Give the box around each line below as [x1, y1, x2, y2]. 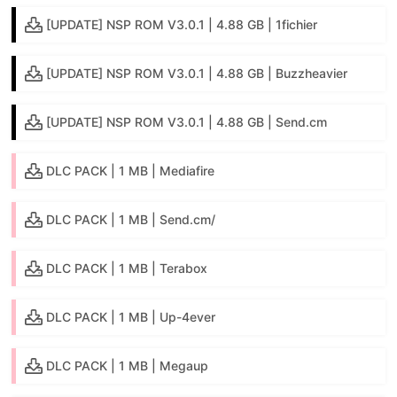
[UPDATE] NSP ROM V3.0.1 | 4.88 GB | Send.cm [46, 113, 328, 129]
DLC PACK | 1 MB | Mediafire [46, 162, 215, 178]
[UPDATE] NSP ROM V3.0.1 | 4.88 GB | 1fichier [46, 16, 318, 32]
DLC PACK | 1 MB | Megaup [46, 357, 209, 373]
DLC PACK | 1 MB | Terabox [46, 260, 208, 276]
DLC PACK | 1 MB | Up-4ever [46, 308, 216, 324]
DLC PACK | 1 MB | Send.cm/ [46, 211, 216, 227]
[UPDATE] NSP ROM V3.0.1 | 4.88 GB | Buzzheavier [46, 65, 348, 81]
